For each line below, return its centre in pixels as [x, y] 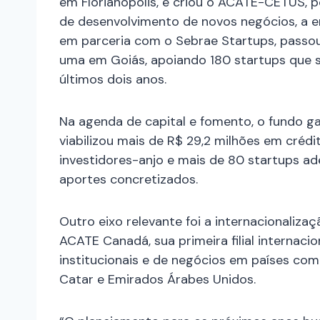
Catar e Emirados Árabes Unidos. [157, 279]
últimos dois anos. [113, 79]
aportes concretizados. [129, 179]
